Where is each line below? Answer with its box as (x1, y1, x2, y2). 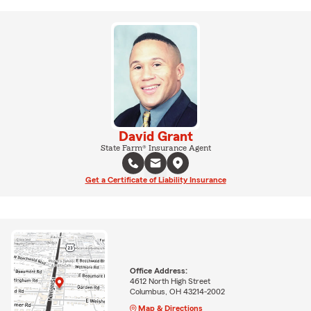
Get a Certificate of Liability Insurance (85, 175, 226, 184)
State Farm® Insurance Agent (100, 143, 211, 152)
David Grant (118, 129, 193, 144)
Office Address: (129, 266, 187, 275)
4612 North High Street (129, 276, 210, 285)
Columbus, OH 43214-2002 (129, 287, 225, 296)
